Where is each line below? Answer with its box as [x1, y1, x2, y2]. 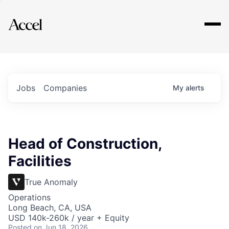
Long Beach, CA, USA [8, 202, 91, 213]
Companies [43, 83, 87, 93]
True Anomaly [25, 177, 78, 187]
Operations [8, 192, 51, 202]
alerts [186, 83, 204, 92]
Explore [25, 12, 55, 24]
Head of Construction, [8, 135, 162, 152]
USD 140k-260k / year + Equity [8, 213, 129, 223]
